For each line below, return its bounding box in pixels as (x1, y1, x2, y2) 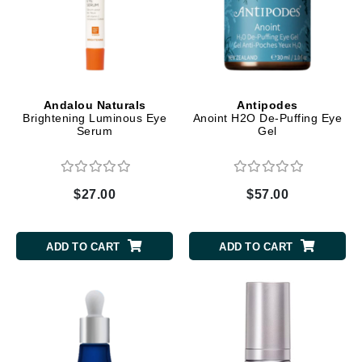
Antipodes (237, 98, 298, 112)
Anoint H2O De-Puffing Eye (192, 111, 343, 124)
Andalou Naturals (43, 98, 146, 112)
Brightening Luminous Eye (23, 111, 166, 124)
